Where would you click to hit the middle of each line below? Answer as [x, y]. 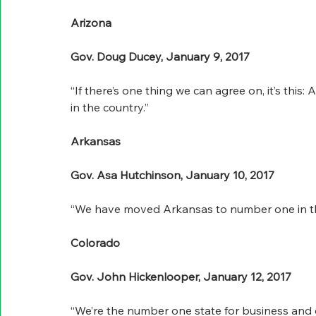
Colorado [95, 243]
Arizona [91, 23]
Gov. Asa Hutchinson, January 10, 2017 [172, 175]
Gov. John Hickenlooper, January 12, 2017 [181, 277]
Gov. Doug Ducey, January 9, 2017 [160, 57]
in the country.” [110, 108]
